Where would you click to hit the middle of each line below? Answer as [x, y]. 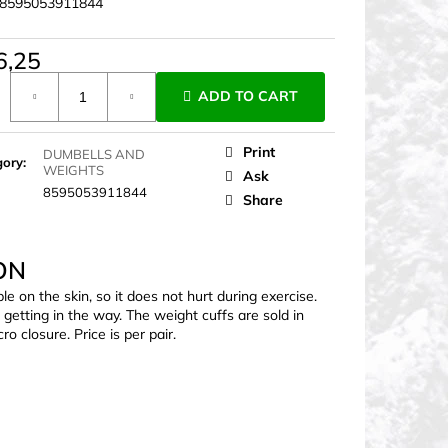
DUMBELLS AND [94, 153]
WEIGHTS [73, 169]
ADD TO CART [248, 96]
